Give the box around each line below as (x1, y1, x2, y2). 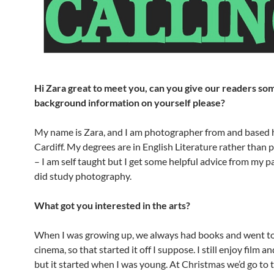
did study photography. (34, 170, 131, 182)
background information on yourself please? (34, 97, 225, 109)
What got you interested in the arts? (34, 199, 190, 212)
